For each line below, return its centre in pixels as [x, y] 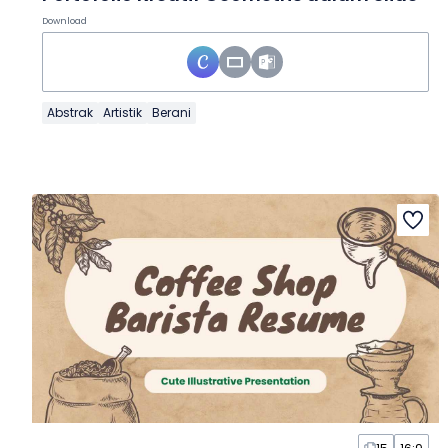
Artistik [122, 113]
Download [64, 21]
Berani [171, 113]
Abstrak [70, 113]
